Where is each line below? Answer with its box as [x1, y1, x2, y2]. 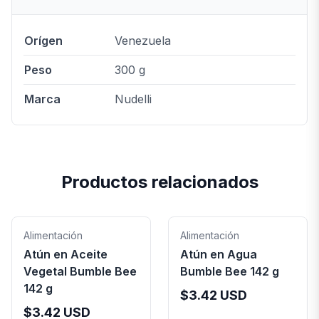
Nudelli [115, 92, 152, 106]
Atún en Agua [180, 247, 257, 261]
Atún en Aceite [23, 247, 108, 261]
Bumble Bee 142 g [180, 264, 279, 278]
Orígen [24, 33, 63, 48]
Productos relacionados [61, 172, 258, 192]
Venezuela [115, 33, 171, 48]
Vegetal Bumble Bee [23, 264, 137, 278]
